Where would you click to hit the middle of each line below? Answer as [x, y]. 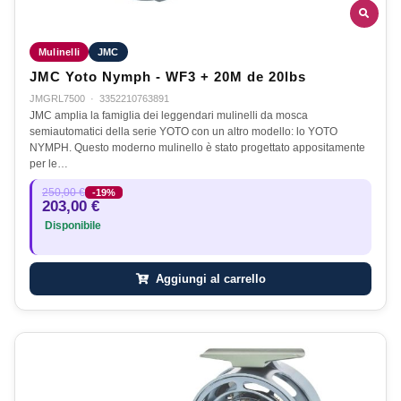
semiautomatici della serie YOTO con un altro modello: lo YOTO [183, 131]
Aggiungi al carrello [209, 278]
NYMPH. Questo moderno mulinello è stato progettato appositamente [197, 147]
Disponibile [72, 225]
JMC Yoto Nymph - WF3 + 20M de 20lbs [168, 77]
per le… [49, 163]
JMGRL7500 [57, 98]
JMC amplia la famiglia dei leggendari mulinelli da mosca [169, 115]
